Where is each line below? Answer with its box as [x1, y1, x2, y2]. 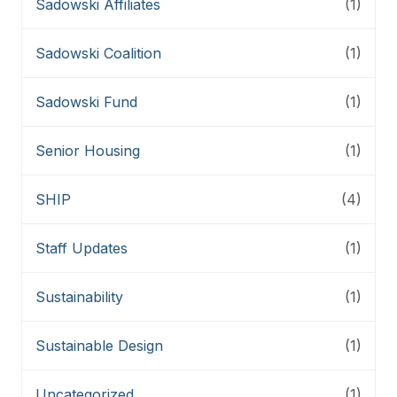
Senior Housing [35, 141, 140, 160]
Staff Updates [35, 238, 128, 257]
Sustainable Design [35, 336, 163, 354]
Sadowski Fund [35, 92, 137, 111]
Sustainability [35, 287, 123, 306]
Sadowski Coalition [35, 43, 161, 62]
